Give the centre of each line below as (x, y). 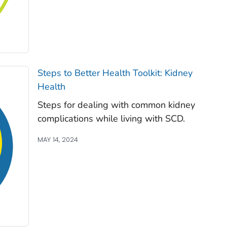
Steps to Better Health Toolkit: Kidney (115, 73)
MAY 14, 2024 (58, 140)
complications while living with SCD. (111, 119)
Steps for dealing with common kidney (116, 105)
